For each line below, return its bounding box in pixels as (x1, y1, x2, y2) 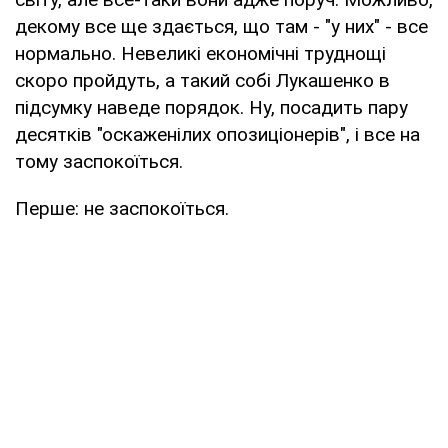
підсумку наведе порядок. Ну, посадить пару (15, 95, 408, 119)
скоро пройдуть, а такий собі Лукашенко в (15, 68, 390, 92)
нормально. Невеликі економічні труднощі (15, 41, 386, 65)
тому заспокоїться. (15, 149, 183, 173)
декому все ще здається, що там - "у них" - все (15, 14, 428, 38)
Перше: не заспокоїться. (15, 196, 229, 220)
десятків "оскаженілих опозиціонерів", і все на (15, 122, 420, 146)
